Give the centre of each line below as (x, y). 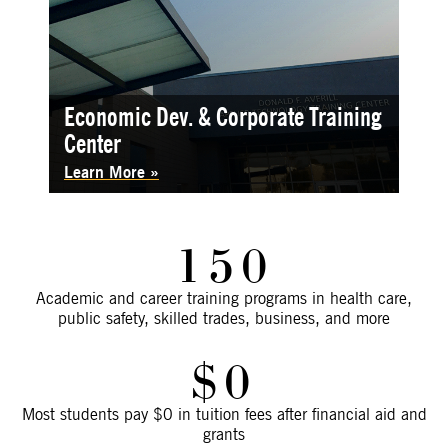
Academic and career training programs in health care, (224, 299)
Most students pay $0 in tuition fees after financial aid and (224, 415)
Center (92, 145)
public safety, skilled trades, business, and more (224, 319)
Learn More (107, 173)
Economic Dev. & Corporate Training (222, 118)
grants (224, 435)
